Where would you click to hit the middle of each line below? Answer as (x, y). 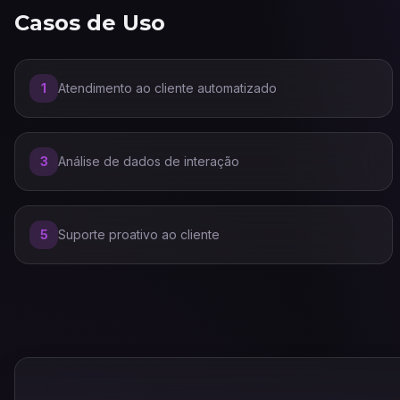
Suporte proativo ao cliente (139, 234)
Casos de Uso (90, 23)
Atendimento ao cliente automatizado (167, 88)
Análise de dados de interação (149, 161)
